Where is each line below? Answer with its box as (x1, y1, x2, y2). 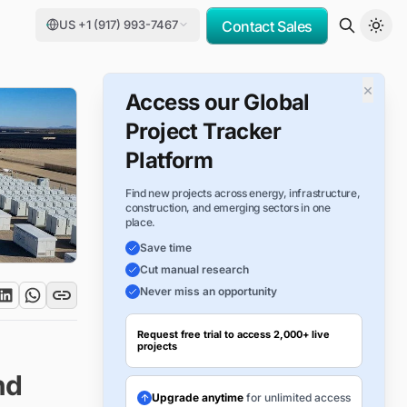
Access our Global (124, 89, 310, 115)
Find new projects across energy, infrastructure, (124, 186, 361, 200)
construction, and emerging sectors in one (124, 201, 331, 214)
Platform (124, 147, 213, 174)
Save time (139, 241, 192, 254)
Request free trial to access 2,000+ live (136, 328, 330, 341)
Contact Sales (222, 16, 313, 35)
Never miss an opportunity (139, 284, 277, 298)
